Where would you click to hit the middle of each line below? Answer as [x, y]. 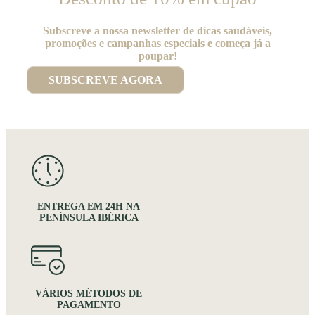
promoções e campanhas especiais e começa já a [157, 44]
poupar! [157, 56]
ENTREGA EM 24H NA [89, 207]
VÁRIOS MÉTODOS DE [89, 294]
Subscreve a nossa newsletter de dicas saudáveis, [157, 31]
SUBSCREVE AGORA [105, 80]
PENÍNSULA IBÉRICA [89, 218]
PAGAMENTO [89, 305]
